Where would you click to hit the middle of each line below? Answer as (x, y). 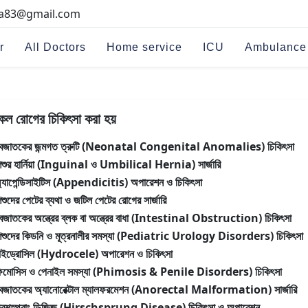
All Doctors (55, 47)
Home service (144, 47)
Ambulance (276, 47)
